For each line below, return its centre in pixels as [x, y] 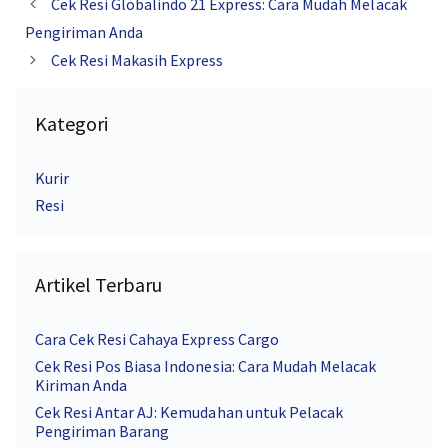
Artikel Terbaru [99, 284]
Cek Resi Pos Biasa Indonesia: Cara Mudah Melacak [205, 366]
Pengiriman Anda [84, 32]
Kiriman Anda [81, 385]
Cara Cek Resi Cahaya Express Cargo [157, 339]
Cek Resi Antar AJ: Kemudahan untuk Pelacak [189, 412]
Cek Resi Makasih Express [137, 60]
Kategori [72, 123]
